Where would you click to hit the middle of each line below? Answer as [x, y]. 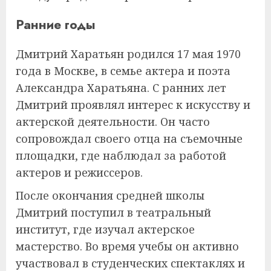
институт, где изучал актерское [105, 229]
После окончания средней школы [110, 195]
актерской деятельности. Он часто [113, 121]
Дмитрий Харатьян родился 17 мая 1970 [128, 54]
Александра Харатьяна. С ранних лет [121, 87]
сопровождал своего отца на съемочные [129, 138]
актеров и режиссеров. [79, 172]
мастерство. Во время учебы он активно [127, 246]
